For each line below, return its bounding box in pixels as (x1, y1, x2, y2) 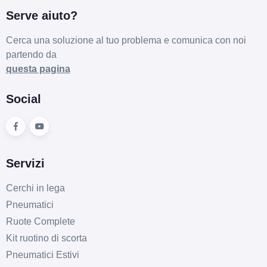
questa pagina (5, 63, 70, 74)
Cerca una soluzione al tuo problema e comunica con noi (5, 35, 246, 45)
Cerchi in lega (5, 182, 65, 193)
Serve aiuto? (5, 8, 77, 22)
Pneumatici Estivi (5, 249, 79, 260)
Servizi (5, 156, 45, 170)
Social (5, 92, 41, 105)
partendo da (5, 49, 57, 60)
